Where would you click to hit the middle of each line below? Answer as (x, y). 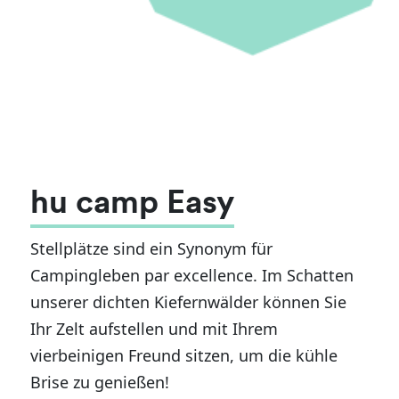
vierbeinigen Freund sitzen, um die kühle (184, 355)
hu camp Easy (133, 205)
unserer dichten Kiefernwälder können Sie (189, 302)
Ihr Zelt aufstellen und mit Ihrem (155, 329)
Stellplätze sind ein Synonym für (152, 248)
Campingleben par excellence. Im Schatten (192, 275)
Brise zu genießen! (100, 382)
